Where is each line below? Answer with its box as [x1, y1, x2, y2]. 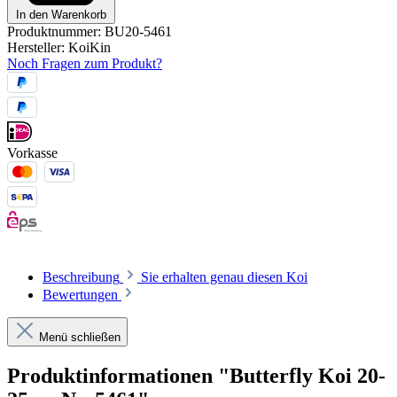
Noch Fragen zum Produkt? [7, 55, 162, 71]
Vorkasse [7, 145, 58, 161]
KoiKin [68, 39, 111, 55]
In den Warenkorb [16, 7, 106, 21]
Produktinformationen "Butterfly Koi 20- [7, 364, 385, 388]
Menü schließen [39, 331, 121, 345]
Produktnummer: [7, 23, 105, 39]
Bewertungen [43, 287, 121, 303]
